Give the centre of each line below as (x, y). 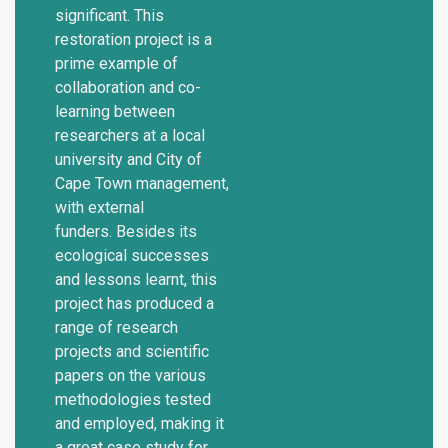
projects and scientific (132, 351)
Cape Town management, (142, 183)
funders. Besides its (126, 231)
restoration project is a (133, 39)
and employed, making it (139, 423)
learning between (115, 111)
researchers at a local (130, 135)
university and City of (128, 159)
